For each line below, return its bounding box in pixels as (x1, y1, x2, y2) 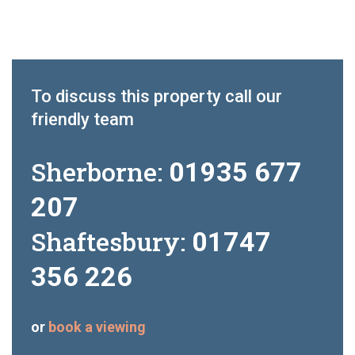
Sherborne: (31, 155, 169, 189)
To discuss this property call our (31, 86, 282, 107)
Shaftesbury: (31, 224, 192, 259)
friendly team (31, 109, 134, 130)
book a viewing (48, 319, 146, 336)
